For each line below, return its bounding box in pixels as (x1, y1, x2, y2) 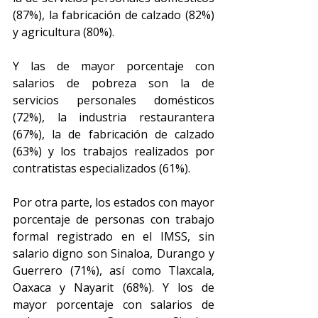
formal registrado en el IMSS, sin (13, 229, 214, 244)
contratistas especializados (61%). (13, 160, 190, 176)
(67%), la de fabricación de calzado (13, 126, 214, 142)
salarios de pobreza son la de (13, 75, 214, 91)
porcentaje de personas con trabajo (13, 212, 214, 227)
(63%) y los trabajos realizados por (13, 143, 214, 159)
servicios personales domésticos (13, 92, 214, 108)
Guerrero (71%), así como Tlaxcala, (13, 263, 214, 278)
